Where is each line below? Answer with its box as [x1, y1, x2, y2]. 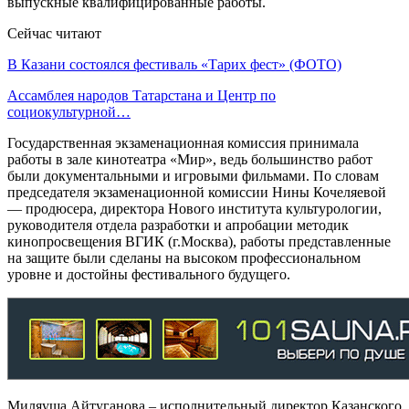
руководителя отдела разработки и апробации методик [7, 216, 349, 233]
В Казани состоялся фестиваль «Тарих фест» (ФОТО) [7, 56, 341, 72]
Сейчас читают [7, 25, 101, 41]
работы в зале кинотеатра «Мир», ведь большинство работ [7, 151, 372, 167]
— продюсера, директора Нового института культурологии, [7, 200, 382, 216]
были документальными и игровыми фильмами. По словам [7, 167, 379, 184]
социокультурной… [7, 103, 131, 120]
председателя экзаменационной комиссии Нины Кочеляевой [7, 184, 386, 200]
